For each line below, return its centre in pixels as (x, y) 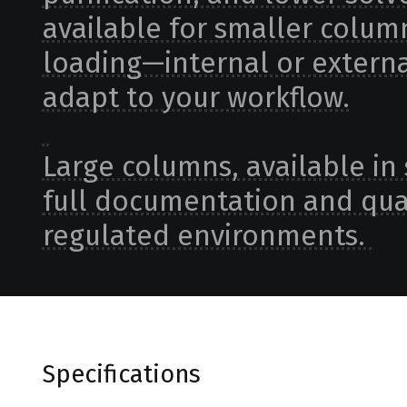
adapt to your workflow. (196, 97)
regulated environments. (207, 235)
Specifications (121, 375)
